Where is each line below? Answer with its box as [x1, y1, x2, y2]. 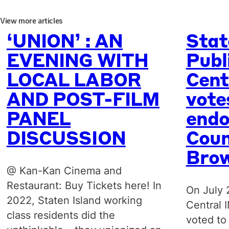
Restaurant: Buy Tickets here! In [6, 179, 162, 192]
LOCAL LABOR [6, 72, 141, 90]
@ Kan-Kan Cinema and [6, 164, 122, 177]
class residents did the [6, 209, 115, 221]
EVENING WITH [6, 52, 148, 71]
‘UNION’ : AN [6, 33, 123, 52]
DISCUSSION [6, 130, 126, 149]
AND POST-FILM [6, 91, 160, 110]
